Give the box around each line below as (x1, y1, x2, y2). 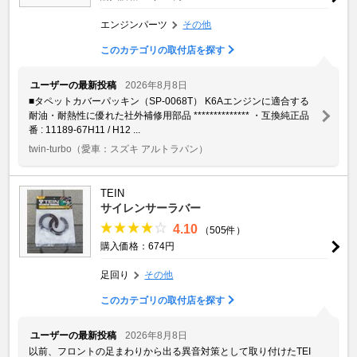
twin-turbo (29, 143, 72, 155)
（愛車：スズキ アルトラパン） (72, 143, 208, 155)
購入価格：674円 (100, 240, 175, 252)
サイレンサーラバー (100, 201, 201, 214)
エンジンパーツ (100, 18, 167, 30)
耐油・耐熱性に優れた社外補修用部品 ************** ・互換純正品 (29, 109, 309, 121)
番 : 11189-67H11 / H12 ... (29, 124, 140, 135)
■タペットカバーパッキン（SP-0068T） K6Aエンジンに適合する (29, 95, 309, 107)
